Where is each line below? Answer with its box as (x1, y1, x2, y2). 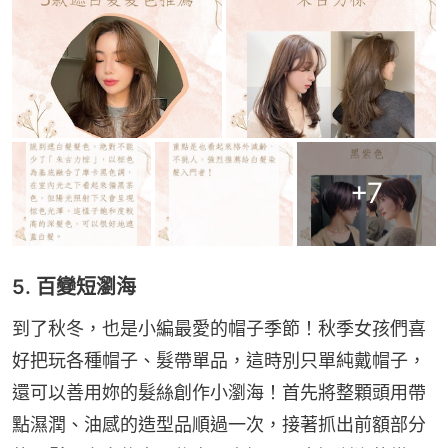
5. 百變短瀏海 (12, 274, 136, 299)
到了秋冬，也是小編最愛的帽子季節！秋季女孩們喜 (12, 317, 426, 339)
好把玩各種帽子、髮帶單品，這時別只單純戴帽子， (12, 349, 426, 371)
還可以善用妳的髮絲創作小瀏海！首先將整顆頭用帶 (12, 381, 426, 403)
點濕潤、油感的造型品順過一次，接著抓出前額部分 (12, 413, 426, 435)
